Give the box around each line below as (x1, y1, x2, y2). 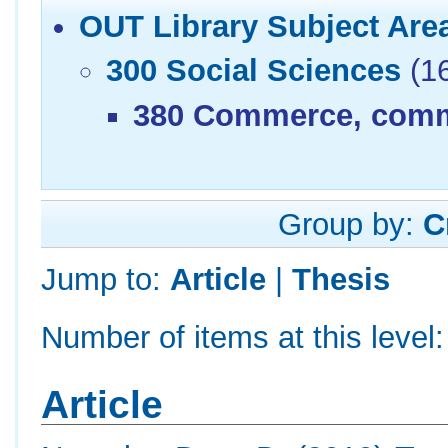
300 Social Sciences (105, 53, 401, 88)
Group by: (278, 206, 424, 241)
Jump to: (41, 261, 171, 296)
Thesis (292, 261, 391, 296)
